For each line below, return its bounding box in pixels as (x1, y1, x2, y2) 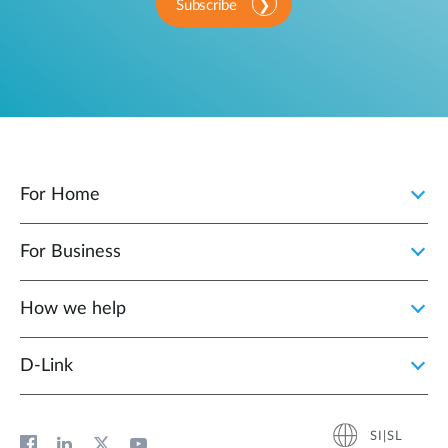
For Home (20, 186, 100, 205)
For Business (20, 243, 121, 262)
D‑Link (20, 357, 73, 376)
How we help (20, 300, 126, 319)
